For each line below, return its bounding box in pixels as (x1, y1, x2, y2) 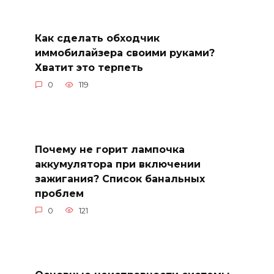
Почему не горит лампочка (34, 143, 185, 155)
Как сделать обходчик (34, 32, 160, 45)
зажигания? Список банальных (34, 172, 205, 185)
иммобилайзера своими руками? (34, 47, 215, 59)
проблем (34, 187, 84, 199)
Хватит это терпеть (34, 62, 143, 74)
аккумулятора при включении (34, 158, 201, 170)
